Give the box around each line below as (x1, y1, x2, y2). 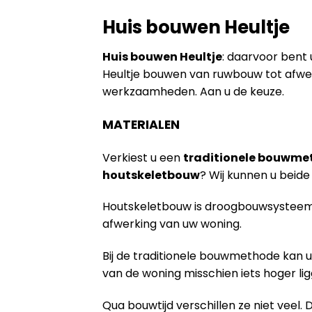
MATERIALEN (102, 116, 180, 133)
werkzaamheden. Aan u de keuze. (102, 83, 284, 100)
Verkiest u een (102, 149, 183, 166)
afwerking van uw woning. (102, 216, 242, 233)
